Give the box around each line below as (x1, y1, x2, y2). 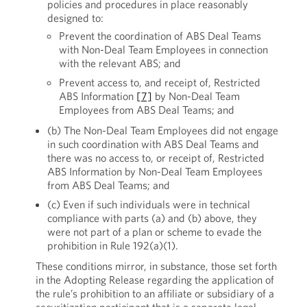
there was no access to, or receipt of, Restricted (47, 151, 265, 164)
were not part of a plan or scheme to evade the (47, 225, 262, 238)
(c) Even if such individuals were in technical (47, 197, 250, 211)
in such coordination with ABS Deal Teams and (47, 137, 259, 151)
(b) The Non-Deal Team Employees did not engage (47, 123, 278, 137)
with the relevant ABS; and (58, 56, 181, 70)
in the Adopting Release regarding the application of (35, 273, 274, 286)
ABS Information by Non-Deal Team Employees (47, 164, 262, 178)
